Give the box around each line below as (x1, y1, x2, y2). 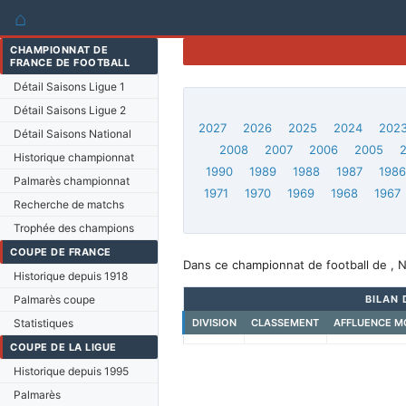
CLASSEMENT (250, 316, 319, 329)
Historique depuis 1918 (14, 269, 128, 283)
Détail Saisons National (14, 127, 131, 140)
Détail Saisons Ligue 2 (14, 103, 126, 117)
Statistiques (14, 316, 73, 330)
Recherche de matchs (14, 198, 124, 211)
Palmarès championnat (14, 174, 130, 188)
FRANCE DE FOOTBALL (10, 56, 130, 69)
